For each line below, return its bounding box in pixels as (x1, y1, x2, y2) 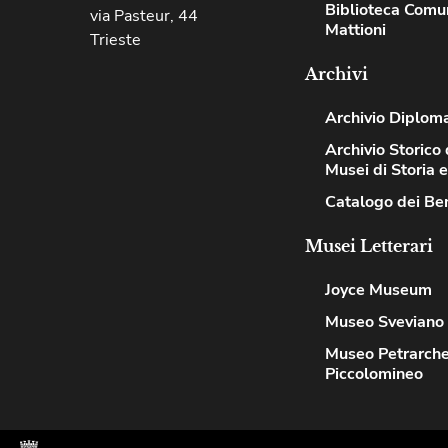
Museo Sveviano (325, 311, 444, 333)
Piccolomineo (325, 363, 423, 385)
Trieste (89, 29, 141, 51)
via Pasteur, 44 (89, 5, 198, 27)
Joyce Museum (325, 279, 432, 301)
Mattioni (325, 19, 386, 41)
